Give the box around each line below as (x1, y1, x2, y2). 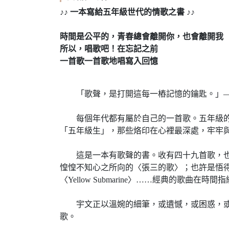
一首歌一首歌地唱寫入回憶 (60, 57, 158, 65)
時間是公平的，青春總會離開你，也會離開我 (60, 32, 223, 41)
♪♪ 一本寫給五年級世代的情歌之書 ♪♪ (60, 8, 195, 16)
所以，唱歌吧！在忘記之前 (60, 44, 158, 53)
